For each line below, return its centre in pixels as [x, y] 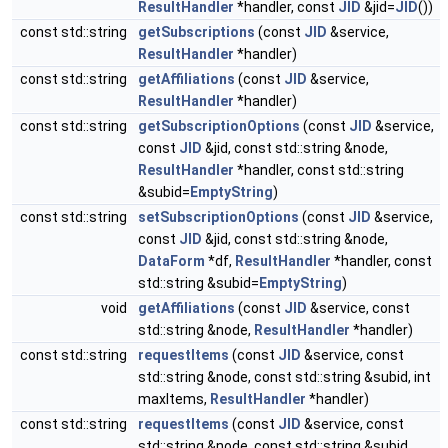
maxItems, [174, 399]
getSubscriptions [196, 32]
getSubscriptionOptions [219, 126]
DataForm [171, 261]
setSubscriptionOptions [218, 217]
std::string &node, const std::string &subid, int [284, 377]
